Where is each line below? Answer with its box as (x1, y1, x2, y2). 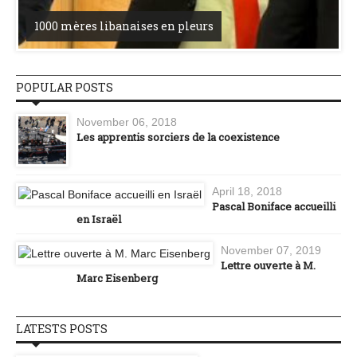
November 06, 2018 (76, 116, 177, 129)
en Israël (76, 212, 121, 227)
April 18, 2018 (212, 185, 282, 198)
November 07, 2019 (221, 244, 321, 257)
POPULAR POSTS (16, 80, 113, 96)
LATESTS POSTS (16, 321, 108, 337)
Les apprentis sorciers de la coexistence (76, 130, 280, 145)
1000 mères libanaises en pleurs (34, 18, 214, 34)
